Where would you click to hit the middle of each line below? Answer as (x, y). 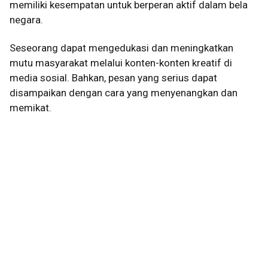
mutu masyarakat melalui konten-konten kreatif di (121, 63)
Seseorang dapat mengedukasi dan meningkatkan (121, 48)
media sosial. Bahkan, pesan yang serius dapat (113, 78)
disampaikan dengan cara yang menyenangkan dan (124, 93)
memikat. (31, 108)
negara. (26, 19)
